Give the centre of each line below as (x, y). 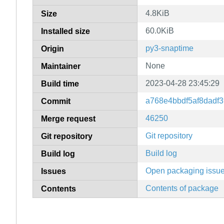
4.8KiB (157, 13)
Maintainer (61, 66)
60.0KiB (160, 30)
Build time (60, 83)
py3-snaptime (169, 48)
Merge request (68, 118)
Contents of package (182, 188)
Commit (56, 101)
